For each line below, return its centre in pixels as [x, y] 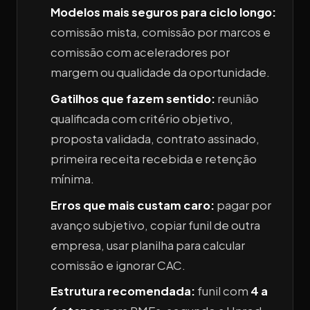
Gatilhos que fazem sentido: [133, 98]
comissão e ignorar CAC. [118, 265]
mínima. [72, 179]
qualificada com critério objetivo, [142, 118]
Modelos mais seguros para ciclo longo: [163, 12]
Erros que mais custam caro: [133, 205]
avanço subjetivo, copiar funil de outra [155, 225]
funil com [223, 291]
